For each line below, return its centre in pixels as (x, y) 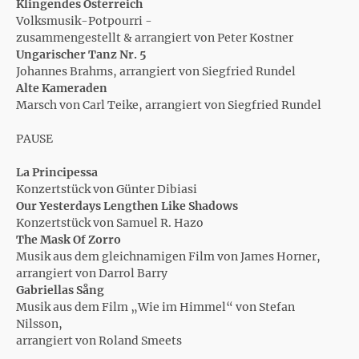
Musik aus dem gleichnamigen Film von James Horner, (169, 256)
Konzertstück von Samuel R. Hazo (110, 223)
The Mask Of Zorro (69, 240)
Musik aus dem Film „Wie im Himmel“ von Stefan (155, 307)
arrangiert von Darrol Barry (92, 273)
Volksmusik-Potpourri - (85, 21)
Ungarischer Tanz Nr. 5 (81, 54)
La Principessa (57, 172)
